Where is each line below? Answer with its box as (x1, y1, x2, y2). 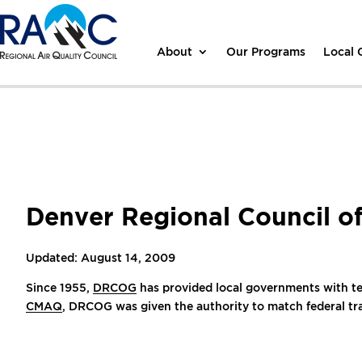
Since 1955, (26, 281, 93, 293)
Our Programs (226, 44, 306, 57)
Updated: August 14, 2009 (26, 251, 175, 263)
